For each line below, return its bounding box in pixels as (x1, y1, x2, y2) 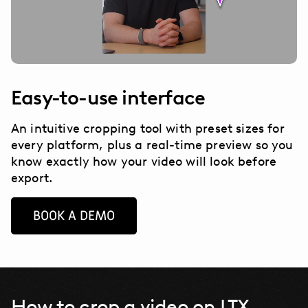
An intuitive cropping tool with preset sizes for (11, 120, 285, 135)
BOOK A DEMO (33, 206, 115, 225)
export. (11, 170, 53, 185)
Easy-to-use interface (11, 85, 206, 109)
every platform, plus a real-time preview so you (11, 137, 294, 152)
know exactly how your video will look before (11, 153, 277, 168)
